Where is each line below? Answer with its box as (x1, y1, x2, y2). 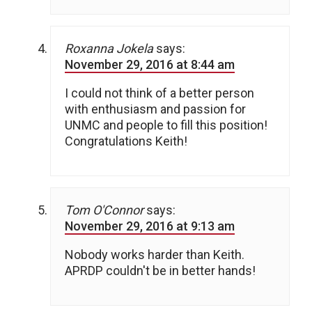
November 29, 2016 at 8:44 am (65, 57, 235, 72)
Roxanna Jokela (65, 41, 153, 56)
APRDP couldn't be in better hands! (65, 263, 256, 279)
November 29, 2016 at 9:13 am (65, 219, 235, 234)
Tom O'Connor (65, 203, 143, 218)
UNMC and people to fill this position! (65, 118, 267, 133)
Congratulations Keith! (65, 134, 187, 149)
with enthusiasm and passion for (65, 102, 246, 117)
